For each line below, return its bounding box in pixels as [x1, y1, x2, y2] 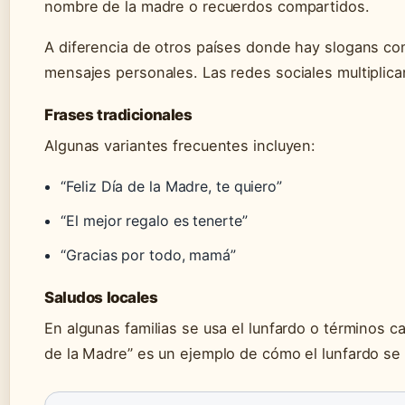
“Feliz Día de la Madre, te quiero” [61, 177, 282, 196]
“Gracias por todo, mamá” [61, 246, 236, 265]
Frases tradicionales [44, 106, 193, 125]
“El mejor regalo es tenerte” [61, 212, 248, 231]
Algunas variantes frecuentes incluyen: [44, 137, 316, 155]
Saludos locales [44, 288, 158, 307]
